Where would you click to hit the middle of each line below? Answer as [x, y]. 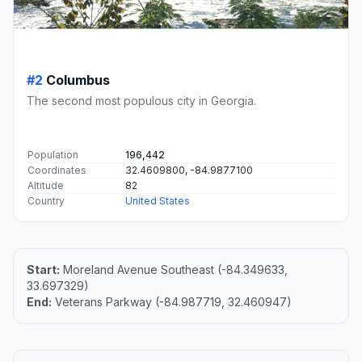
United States [158, 201]
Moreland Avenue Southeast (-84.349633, [174, 270]
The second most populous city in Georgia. [141, 101]
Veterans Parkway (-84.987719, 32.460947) [172, 302]
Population [53, 155]
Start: [43, 270]
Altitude [46, 186]
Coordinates [57, 170]
